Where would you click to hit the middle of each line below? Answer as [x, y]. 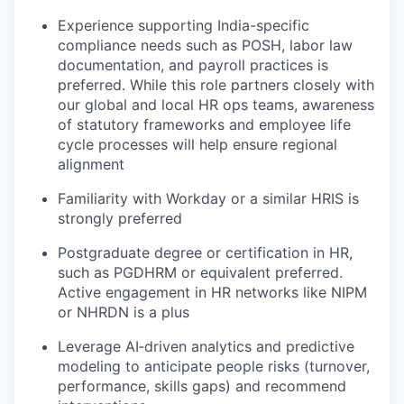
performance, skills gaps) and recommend [202, 386]
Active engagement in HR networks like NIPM [212, 292]
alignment [91, 164]
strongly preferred [120, 218]
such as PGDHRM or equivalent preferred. [200, 272]
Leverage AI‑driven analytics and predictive [206, 346]
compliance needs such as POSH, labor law [205, 45]
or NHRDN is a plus [124, 312]
